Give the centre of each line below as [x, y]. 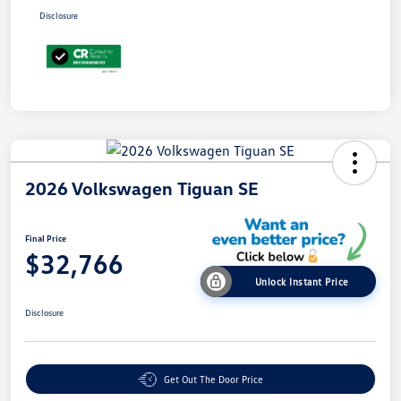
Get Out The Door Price [213, 380]
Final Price [46, 239]
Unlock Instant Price [302, 282]
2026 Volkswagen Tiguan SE [142, 188]
